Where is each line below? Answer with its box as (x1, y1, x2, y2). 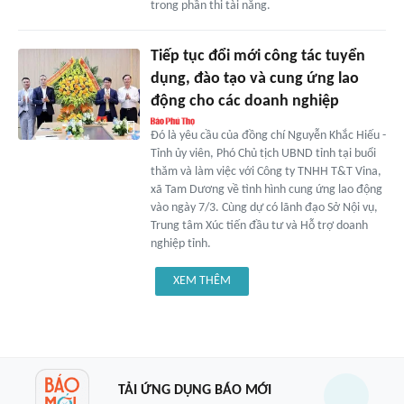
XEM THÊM (173, 274, 231, 289)
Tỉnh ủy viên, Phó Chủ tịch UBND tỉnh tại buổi (150, 147, 376, 161)
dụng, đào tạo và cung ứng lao (150, 70, 359, 88)
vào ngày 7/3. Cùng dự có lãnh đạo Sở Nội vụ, (150, 201, 378, 216)
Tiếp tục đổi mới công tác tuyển (150, 48, 365, 66)
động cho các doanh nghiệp (150, 93, 339, 111)
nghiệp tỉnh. (150, 237, 211, 252)
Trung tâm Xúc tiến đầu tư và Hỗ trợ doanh (150, 219, 368, 234)
